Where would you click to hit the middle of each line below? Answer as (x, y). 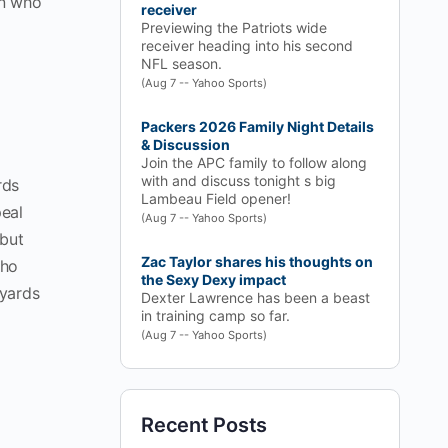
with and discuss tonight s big (238, 180)
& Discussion (185, 144)
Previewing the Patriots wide (234, 27)
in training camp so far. (215, 315)
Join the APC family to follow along (254, 162)
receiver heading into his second (247, 45)
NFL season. (181, 63)
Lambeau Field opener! (216, 198)
